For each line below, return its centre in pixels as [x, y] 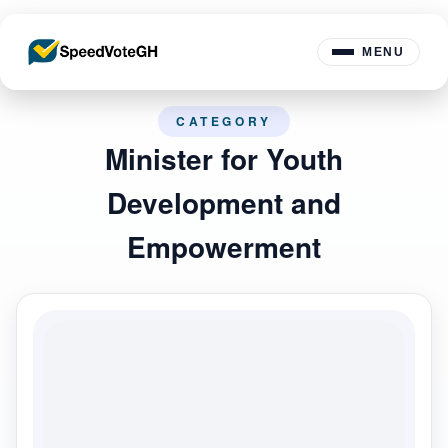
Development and [224, 202]
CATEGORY [224, 121]
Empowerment [224, 246]
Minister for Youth [224, 158]
